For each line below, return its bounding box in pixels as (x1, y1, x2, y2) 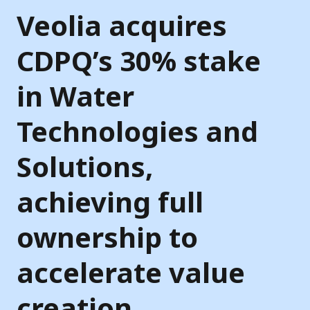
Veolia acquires (17, 6, 227, 44)
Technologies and (17, 111, 258, 150)
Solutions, (17, 147, 153, 185)
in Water (17, 76, 134, 115)
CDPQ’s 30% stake (17, 41, 261, 80)
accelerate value (17, 253, 245, 291)
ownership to (17, 217, 198, 256)
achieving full (17, 182, 203, 221)
